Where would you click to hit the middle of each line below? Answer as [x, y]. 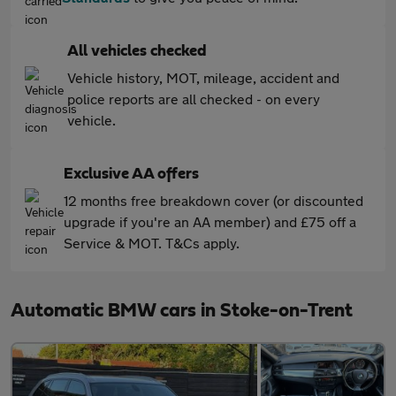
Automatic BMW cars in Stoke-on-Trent [182, 311]
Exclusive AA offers [131, 175]
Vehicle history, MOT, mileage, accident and [203, 78]
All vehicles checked [137, 52]
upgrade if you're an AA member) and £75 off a [210, 222]
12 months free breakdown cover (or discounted [213, 201]
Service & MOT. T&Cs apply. [152, 243]
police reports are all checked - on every [194, 99]
